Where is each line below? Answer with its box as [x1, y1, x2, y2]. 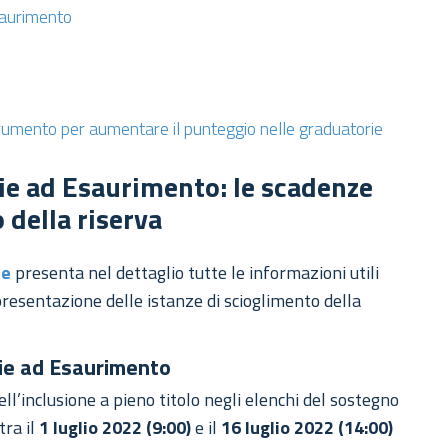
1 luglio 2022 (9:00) [39, 414, 192, 442]
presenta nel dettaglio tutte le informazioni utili [11, 259, 380, 287]
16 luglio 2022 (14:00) [221, 414, 394, 442]
